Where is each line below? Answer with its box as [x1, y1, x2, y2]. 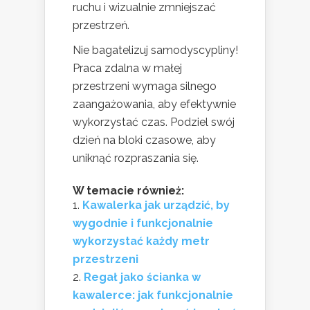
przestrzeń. [73, 19, 129, 33]
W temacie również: [73, 184, 184, 198]
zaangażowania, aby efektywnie [73, 98, 236, 111]
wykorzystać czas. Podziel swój [73, 116, 235, 129]
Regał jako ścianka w [84, 271, 201, 284]
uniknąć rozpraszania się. [73, 152, 199, 165]
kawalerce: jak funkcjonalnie [73, 289, 233, 302]
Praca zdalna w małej [73, 62, 182, 75]
